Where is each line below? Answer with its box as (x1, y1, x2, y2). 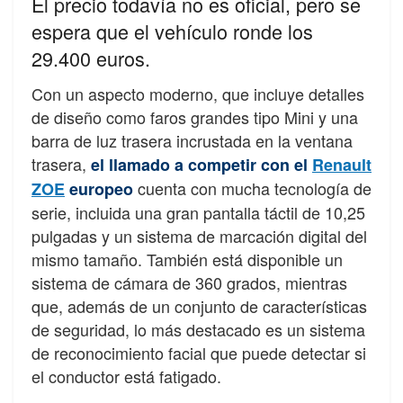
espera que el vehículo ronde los (31, 17, 313, 46)
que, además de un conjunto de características (31, 294, 367, 318)
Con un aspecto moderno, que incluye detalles (31, 82, 364, 106)
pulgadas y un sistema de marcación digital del (31, 224, 367, 248)
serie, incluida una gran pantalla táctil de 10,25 (31, 201, 365, 225)
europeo (65, 177, 133, 201)
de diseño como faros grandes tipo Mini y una (31, 105, 358, 130)
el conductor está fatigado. (31, 364, 221, 389)
